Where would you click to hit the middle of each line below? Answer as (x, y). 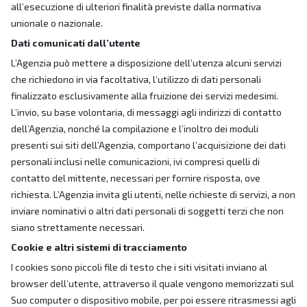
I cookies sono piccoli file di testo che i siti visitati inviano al (139, 267)
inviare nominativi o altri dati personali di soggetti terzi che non (147, 211)
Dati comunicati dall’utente (76, 43)
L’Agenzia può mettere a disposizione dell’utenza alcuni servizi (146, 63)
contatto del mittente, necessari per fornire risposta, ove (136, 178)
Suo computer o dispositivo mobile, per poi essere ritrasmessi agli (153, 300)
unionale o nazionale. (57, 23)
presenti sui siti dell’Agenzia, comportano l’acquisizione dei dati (148, 145)
